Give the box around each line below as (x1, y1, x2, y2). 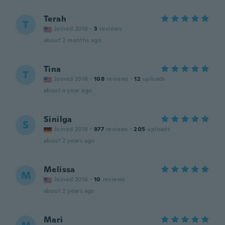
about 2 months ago (44, 36, 102, 44)
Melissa (44, 164, 75, 175)
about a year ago (44, 86, 92, 94)
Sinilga (44, 114, 72, 125)
